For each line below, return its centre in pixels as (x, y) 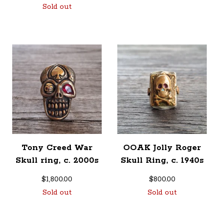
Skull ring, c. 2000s (57, 161)
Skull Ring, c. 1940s (162, 161)
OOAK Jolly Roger (162, 148)
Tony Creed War (57, 148)
